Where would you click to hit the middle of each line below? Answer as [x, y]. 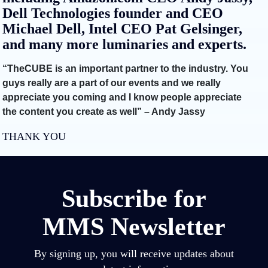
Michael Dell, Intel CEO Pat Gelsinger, [122, 28]
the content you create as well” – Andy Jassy [104, 111]
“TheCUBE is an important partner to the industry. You [125, 68]
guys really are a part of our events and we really [112, 83]
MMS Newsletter [134, 226]
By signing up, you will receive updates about [134, 253]
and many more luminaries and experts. [124, 44]
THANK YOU [34, 136]
